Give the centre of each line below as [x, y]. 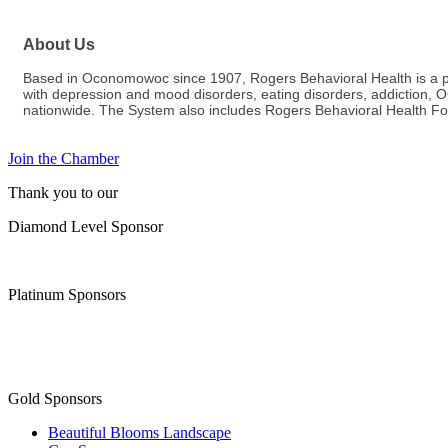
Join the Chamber [63, 159]
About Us [59, 44]
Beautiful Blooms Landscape [139, 433]
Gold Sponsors [55, 399]
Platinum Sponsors [67, 295]
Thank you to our [63, 193]
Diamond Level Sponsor [85, 227]
